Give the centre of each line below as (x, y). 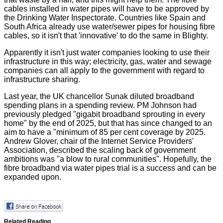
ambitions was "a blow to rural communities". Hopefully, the (108, 159)
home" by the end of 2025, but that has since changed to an (108, 123)
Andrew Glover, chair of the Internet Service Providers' (99, 141)
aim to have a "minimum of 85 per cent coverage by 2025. (105, 132)
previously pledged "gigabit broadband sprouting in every (105, 114)
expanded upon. (33, 177)
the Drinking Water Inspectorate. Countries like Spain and (105, 17)
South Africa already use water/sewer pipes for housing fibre (110, 26)
